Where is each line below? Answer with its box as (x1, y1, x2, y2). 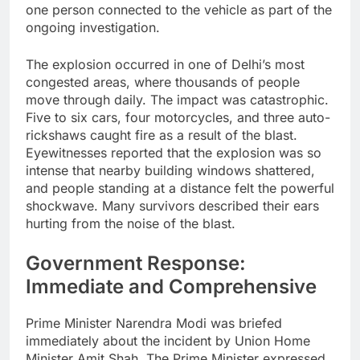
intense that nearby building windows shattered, (26, 162, 315, 179)
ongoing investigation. (26, 19, 160, 36)
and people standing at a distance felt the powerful (26, 180, 334, 197)
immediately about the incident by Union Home (26, 333, 310, 350)
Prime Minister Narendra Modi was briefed (26, 315, 282, 332)
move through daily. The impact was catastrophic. (26, 92, 329, 108)
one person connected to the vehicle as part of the (26, 2, 332, 18)
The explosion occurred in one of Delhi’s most (26, 56, 305, 73)
